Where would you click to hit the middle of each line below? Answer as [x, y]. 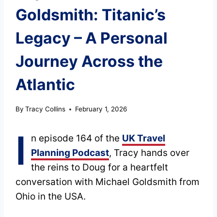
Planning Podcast [70, 153]
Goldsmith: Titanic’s [91, 15]
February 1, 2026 [101, 109]
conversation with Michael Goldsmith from [108, 182]
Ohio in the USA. [51, 197]
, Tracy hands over [149, 153]
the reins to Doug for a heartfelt [100, 168]
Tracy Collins [46, 109]
